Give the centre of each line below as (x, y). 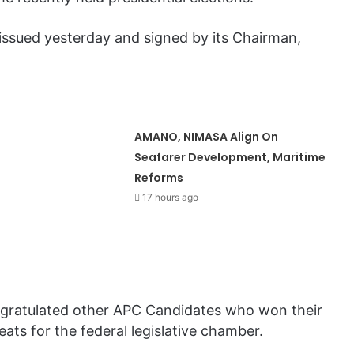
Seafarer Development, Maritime (230, 158)
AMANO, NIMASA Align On (207, 137)
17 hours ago (171, 198)
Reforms (159, 178)
